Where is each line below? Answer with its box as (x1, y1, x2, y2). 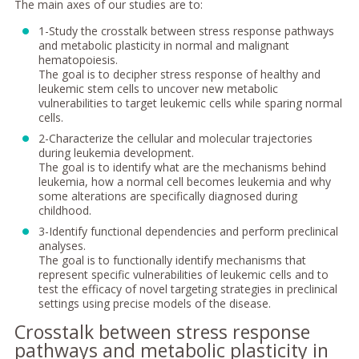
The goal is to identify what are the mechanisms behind (38, 159, 326, 175)
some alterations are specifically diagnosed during (38, 188, 297, 204)
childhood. (38, 202, 91, 218)
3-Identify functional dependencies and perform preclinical (38, 223, 338, 239)
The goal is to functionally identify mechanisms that (38, 252, 306, 268)
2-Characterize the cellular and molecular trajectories (38, 130, 313, 146)
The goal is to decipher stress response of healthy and (38, 66, 321, 82)
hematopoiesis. (38, 51, 118, 67)
